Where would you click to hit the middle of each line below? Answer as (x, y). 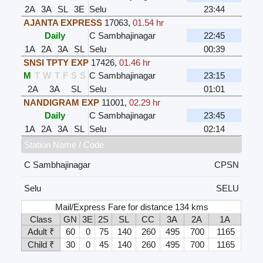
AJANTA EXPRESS (63, 23)
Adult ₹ (41, 232)
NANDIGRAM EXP (62, 103)
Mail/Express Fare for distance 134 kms (132, 207)
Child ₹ (41, 245)
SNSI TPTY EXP (56, 63)
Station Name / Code (64, 145)
